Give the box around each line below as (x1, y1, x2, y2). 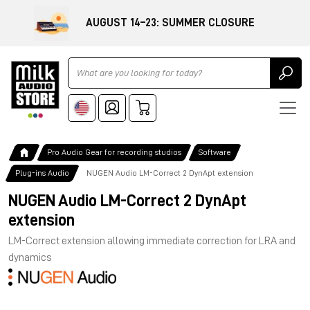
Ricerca (67, 58, 101, 69)
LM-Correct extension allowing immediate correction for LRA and (8, 235, 295, 246)
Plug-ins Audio (15, 169, 69, 178)
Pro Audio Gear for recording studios (47, 148, 181, 157)
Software (199, 148, 231, 157)
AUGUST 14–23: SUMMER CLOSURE (86, 17, 255, 28)
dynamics (8, 251, 52, 263)
